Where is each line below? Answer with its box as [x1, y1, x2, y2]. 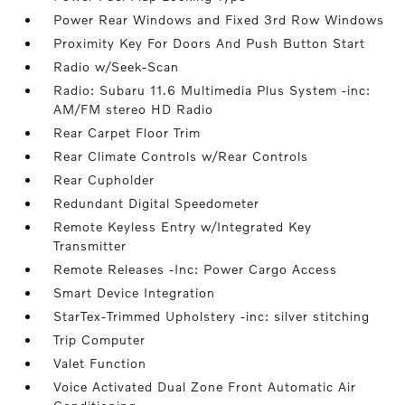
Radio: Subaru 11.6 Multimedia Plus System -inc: [53, 82, 372, 99]
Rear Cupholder [53, 172, 155, 188]
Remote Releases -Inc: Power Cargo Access [53, 261, 338, 278]
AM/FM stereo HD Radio [53, 101, 214, 118]
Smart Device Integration [53, 285, 216, 301]
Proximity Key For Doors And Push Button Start [53, 35, 366, 52]
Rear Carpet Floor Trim [53, 125, 202, 141]
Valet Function [53, 355, 147, 372]
